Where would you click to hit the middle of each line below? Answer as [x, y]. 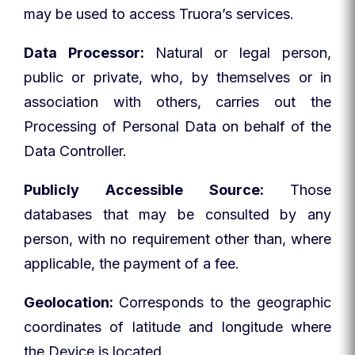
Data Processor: [90, 53]
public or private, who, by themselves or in [177, 77]
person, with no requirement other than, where [177, 239]
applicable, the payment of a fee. [132, 263]
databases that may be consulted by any [177, 214]
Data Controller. [75, 151]
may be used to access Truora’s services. [159, 14]
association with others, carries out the [177, 102]
